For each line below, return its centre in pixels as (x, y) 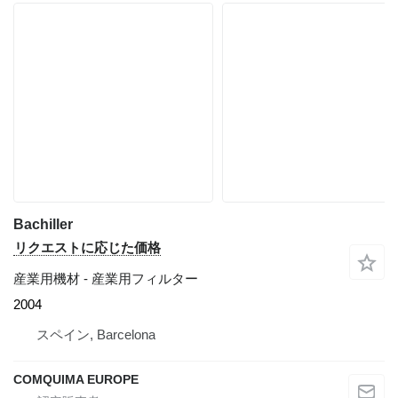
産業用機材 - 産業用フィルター (106, 279)
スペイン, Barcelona (96, 335)
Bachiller (43, 225)
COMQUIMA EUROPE (76, 380)
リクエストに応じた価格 (88, 248)
